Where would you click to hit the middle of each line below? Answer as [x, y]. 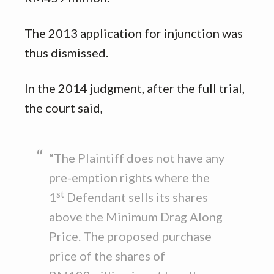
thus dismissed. [66, 53]
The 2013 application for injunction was [134, 33]
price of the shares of [107, 256]
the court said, [64, 108]
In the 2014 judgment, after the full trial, [135, 88]
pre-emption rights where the [129, 178]
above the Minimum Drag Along [136, 217]
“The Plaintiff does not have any [137, 158]
